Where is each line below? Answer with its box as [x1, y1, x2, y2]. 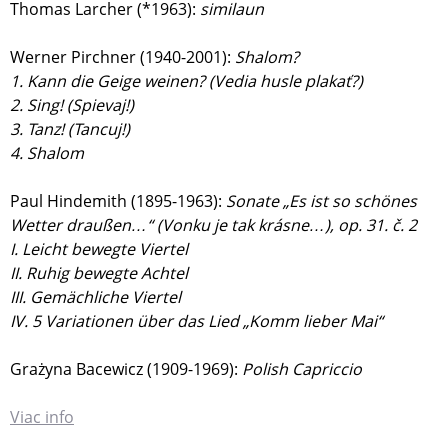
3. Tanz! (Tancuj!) [10, 118, 130, 141]
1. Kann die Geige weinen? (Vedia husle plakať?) [10, 70, 363, 93]
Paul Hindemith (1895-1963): [10, 190, 226, 213]
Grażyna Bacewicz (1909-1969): [10, 358, 242, 381]
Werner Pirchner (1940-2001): [10, 46, 235, 69]
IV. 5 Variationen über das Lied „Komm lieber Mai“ [10, 310, 387, 333]
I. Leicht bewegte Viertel [10, 238, 192, 261]
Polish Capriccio [242, 358, 366, 381]
